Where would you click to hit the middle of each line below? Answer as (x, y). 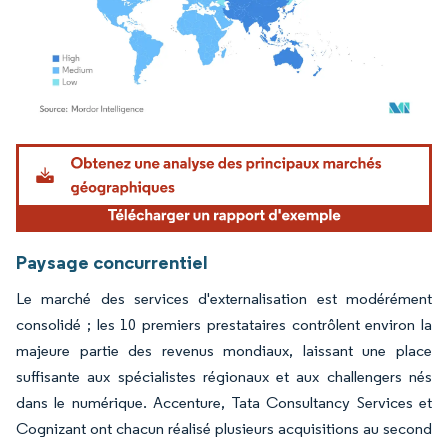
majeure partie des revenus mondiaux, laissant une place (224, 350)
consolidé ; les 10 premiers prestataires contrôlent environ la (224, 324)
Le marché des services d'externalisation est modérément (224, 298)
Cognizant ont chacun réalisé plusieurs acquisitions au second (224, 428)
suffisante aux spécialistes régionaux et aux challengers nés (224, 376)
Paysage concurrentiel (112, 261)
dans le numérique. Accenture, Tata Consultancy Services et (224, 402)
